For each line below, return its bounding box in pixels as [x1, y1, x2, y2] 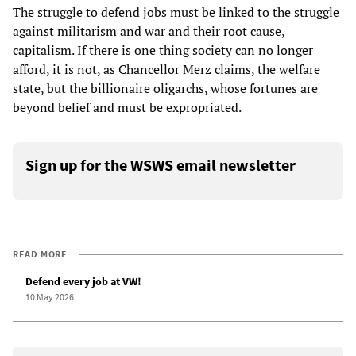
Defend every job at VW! [25, 274, 141, 289]
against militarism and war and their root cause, [13, 22, 284, 41]
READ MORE [13, 248, 68, 261]
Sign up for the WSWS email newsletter [25, 155, 296, 176]
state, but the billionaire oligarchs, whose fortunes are [13, 79, 318, 98]
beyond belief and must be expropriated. [13, 99, 242, 117]
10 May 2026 [25, 291, 74, 304]
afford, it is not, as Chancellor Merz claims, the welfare [13, 60, 320, 79]
